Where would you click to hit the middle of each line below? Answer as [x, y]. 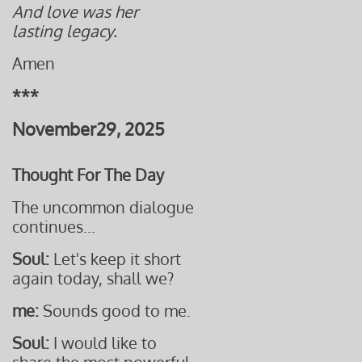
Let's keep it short [115, 259]
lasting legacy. [65, 31]
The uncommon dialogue [103, 207]
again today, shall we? [93, 278]
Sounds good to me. [117, 310]
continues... [54, 226]
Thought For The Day [88, 175]
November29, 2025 [88, 128]
